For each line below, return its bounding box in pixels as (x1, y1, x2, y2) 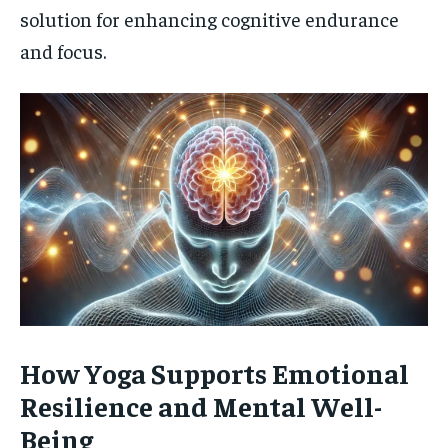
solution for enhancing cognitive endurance (20, 5, 399, 31)
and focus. (20, 37, 106, 63)
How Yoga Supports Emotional (20, 354, 409, 390)
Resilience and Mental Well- (20, 387, 382, 423)
